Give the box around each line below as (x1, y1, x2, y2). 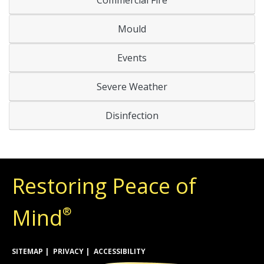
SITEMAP (12, 246, 43, 256)
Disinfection (105, 108, 159, 122)
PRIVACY (53, 246, 84, 256)
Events (117, 51, 147, 64)
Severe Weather (97, 80, 167, 93)
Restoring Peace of (12, 171, 196, 200)
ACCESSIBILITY (94, 246, 146, 256)
